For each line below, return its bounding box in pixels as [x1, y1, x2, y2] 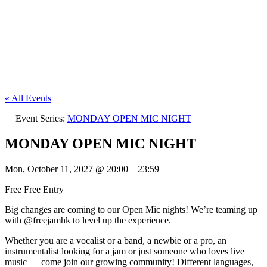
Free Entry [24, 184, 64, 194]
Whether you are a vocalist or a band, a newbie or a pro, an [5, 235, 226, 246]
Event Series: [15, 113, 67, 123]
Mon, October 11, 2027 [5, 163, 95, 174]
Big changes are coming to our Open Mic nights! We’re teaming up [5, 204, 257, 215]
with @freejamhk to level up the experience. [5, 215, 171, 225]
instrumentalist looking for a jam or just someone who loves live [5, 246, 244, 256]
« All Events [5, 93, 51, 103]
